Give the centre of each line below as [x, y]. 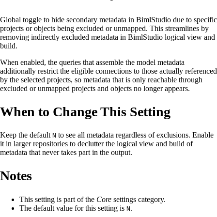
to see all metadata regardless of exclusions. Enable [135, 135]
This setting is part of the [58, 199]
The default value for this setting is [73, 208]
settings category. [139, 199]
